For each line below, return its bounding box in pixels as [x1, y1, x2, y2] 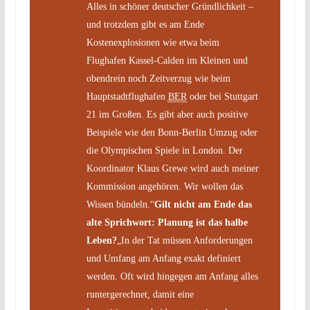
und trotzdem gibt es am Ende [86, 19, 204, 30]
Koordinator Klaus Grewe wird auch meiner [86, 163, 259, 174]
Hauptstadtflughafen [86, 91, 168, 102]
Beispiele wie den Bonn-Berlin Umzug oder [86, 127, 257, 138]
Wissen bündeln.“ [86, 199, 154, 210]
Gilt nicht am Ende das [154, 199, 252, 210]
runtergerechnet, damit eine [86, 289, 194, 300]
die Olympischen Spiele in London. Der [86, 145, 243, 156]
